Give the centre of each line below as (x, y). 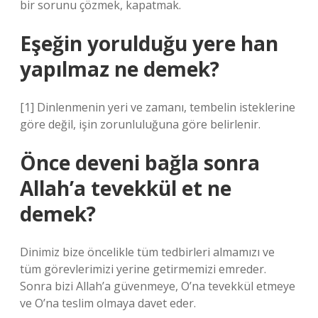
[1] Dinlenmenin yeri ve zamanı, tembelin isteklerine (158, 107)
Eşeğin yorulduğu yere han (149, 43)
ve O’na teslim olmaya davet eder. (108, 303)
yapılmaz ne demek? (120, 69)
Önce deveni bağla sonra (140, 163)
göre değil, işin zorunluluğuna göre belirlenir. (140, 124)
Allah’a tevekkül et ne (126, 188)
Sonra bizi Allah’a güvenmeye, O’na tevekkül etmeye (158, 286)
